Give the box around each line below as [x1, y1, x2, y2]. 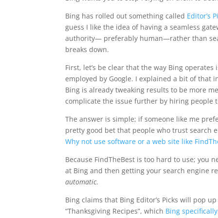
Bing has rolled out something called [65, 11, 187, 20]
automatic [65, 177, 97, 186]
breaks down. [65, 45, 109, 54]
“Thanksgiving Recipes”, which [65, 206, 166, 216]
